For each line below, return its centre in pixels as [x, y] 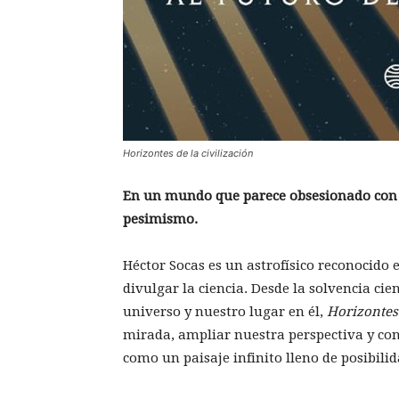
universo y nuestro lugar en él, [225, 312]
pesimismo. [160, 219]
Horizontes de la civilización [188, 153]
